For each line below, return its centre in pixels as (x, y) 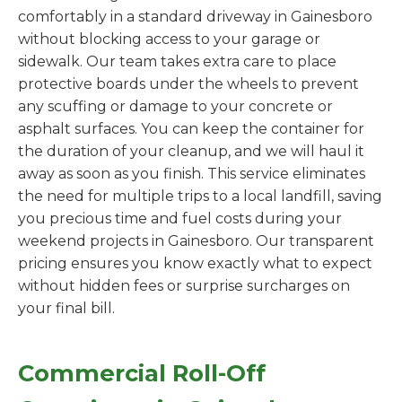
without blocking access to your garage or (169, 39)
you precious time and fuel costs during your (180, 219)
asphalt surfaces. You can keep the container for (191, 129)
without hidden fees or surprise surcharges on (184, 286)
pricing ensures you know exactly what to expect (195, 264)
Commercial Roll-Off (142, 373)
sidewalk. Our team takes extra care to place (177, 62)
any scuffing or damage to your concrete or (175, 107)
